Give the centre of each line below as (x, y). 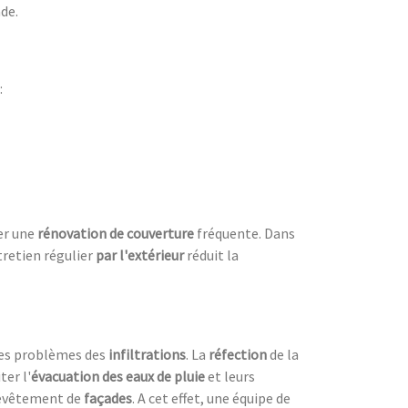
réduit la (211, 255)
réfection (239, 354)
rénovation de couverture (116, 233)
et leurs (230, 376)
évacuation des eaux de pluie (118, 376)
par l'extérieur (140, 255)
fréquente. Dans (245, 233)
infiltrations (147, 354)
